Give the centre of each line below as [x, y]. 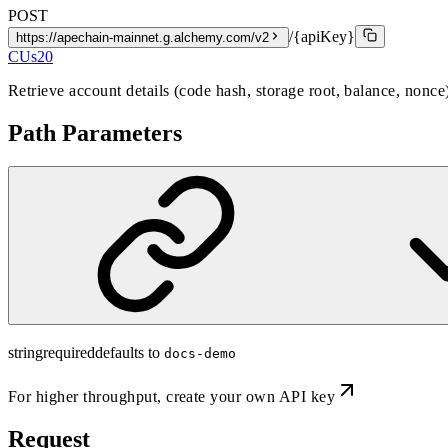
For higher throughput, [87, 397]
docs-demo [200, 354]
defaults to [127, 353]
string [25, 353]
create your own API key [251, 397]
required [69, 353]
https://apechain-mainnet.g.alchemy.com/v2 [142, 37]
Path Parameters [95, 132]
